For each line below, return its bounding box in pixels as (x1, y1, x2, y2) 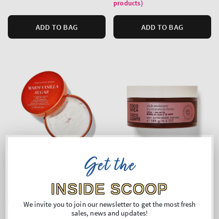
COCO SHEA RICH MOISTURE (113, 197, 210, 207)
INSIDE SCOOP (51, 180, 168, 197)
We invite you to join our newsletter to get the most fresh (23, 199, 196, 209)
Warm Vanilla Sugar (8, 197, 74, 207)
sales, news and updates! (71, 208, 148, 218)
